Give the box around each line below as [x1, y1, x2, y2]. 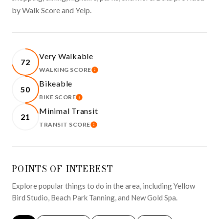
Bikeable [39, 79, 72, 88]
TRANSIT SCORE [39, 121, 90, 128]
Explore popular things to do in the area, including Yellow [12, 181, 195, 190]
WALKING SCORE [39, 66, 91, 73]
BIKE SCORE [39, 93, 76, 101]
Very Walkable [39, 51, 93, 61]
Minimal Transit [39, 106, 98, 115]
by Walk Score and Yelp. [12, 5, 91, 15]
